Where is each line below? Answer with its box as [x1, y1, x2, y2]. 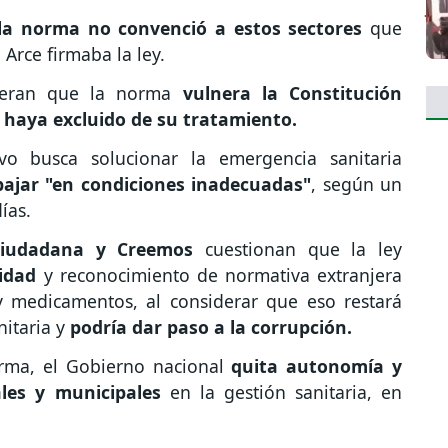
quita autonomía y [231, 353, 403, 378]
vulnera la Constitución [171, 81, 403, 106]
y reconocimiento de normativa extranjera [36, 262, 403, 287]
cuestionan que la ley [193, 236, 403, 261]
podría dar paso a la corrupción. [70, 314, 362, 339]
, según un [311, 171, 403, 196]
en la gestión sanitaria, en [160, 379, 403, 404]
